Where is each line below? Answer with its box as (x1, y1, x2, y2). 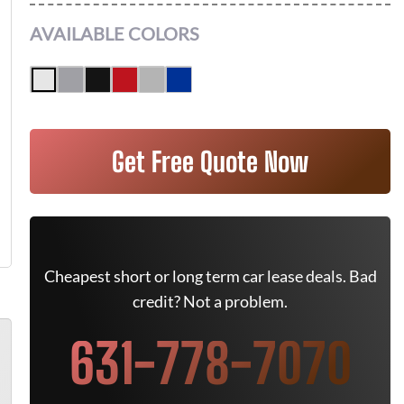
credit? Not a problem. (133, 291, 288, 311)
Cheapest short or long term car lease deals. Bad (43, 266, 377, 286)
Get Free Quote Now (112, 145, 308, 178)
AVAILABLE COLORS (30, 23, 199, 44)
